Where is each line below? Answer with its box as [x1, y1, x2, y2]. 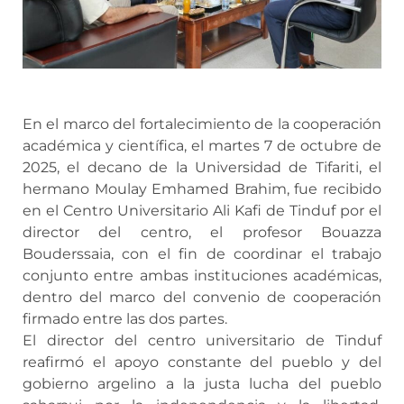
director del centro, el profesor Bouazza [23, 224, 381, 242]
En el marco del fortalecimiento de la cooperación [23, 115, 381, 133]
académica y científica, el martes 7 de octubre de [23, 137, 381, 155]
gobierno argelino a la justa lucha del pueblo [23, 375, 381, 393]
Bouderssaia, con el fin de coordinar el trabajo [23, 245, 381, 263]
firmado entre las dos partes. [23, 310, 227, 328]
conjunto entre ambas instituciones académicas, [23, 267, 381, 285]
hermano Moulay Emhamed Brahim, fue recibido [23, 180, 381, 198]
